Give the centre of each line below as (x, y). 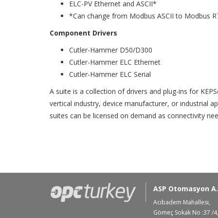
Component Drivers (83, 33)
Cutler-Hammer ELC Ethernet (115, 62)
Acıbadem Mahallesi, (182, 202)
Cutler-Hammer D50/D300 (111, 50)
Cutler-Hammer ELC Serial (110, 74)
